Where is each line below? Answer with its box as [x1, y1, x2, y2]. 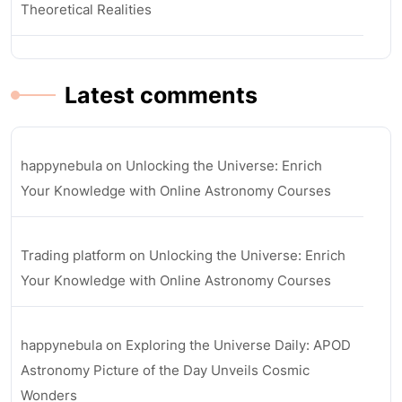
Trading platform [21, 247, 126, 264]
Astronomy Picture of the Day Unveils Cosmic [21, 362, 310, 379]
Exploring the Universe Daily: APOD [126, 336, 351, 354]
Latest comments [65, 82, 258, 109]
